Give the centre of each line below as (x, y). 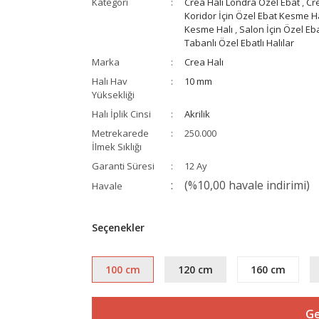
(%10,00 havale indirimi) (247, 185)
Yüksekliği (113, 95)
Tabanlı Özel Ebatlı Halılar (239, 43)
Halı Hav (110, 81)
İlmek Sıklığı (117, 147)
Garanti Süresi (123, 166)
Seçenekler (118, 228)
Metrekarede (120, 133)
